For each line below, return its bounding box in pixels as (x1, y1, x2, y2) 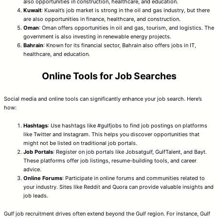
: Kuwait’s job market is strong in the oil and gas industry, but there (41, 6, 210, 14)
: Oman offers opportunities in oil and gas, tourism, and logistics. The (39, 24, 214, 31)
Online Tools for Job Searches (41, 70, 177, 82)
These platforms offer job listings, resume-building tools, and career (23, 157, 197, 164)
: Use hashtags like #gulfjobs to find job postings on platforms (48, 122, 207, 129)
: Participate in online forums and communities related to (62, 174, 205, 182)
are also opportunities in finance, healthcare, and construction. (23, 15, 181, 22)
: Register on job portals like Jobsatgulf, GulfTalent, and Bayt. (53, 148, 207, 155)
